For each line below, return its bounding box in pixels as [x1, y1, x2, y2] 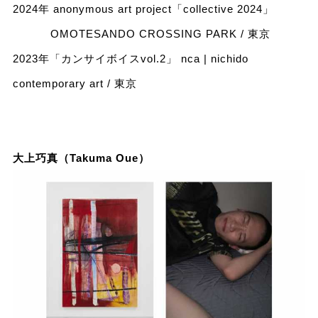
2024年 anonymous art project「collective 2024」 [12, 2, 274, 15]
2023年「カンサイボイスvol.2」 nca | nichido [12, 52, 248, 65]
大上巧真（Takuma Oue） [12, 151, 150, 164]
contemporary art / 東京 [12, 77, 137, 89]
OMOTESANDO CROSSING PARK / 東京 [12, 27, 270, 40]
